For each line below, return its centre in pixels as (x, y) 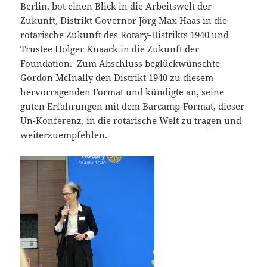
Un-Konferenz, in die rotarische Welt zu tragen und (131, 121)
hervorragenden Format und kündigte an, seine (122, 92)
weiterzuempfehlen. (64, 135)
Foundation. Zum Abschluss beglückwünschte (120, 63)
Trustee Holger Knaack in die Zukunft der (110, 49)
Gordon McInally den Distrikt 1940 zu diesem (117, 78)
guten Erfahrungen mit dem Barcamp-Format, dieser (133, 106)
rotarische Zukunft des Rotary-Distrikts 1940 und (125, 35)
